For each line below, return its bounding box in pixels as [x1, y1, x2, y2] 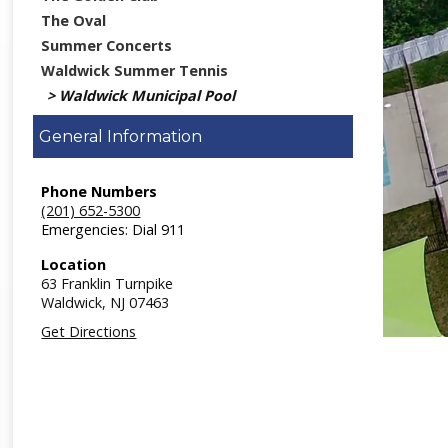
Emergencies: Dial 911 [41, 220, 186, 239]
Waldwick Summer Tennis [41, 61, 229, 80]
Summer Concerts [41, 36, 173, 55]
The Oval [41, 11, 107, 30]
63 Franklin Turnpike [41, 274, 174, 293]
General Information [39, 127, 203, 146]
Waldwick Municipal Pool [59, 86, 236, 105]
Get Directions [41, 322, 137, 341]
